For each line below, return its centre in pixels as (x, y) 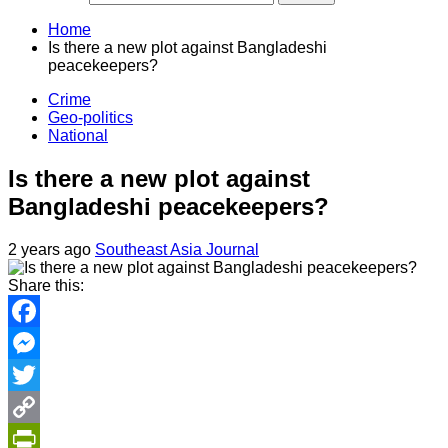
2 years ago (51, 249)
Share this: (46, 285)
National (78, 135)
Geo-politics (90, 117)
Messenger (47, 374)
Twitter (31, 406)
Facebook (43, 342)
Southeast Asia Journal (177, 249)
